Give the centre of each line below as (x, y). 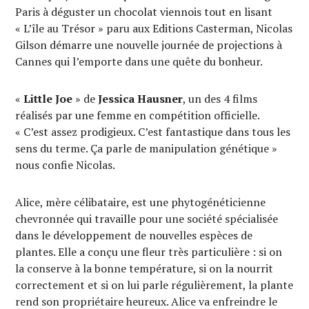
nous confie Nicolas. (66, 165)
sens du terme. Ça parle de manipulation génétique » (147, 148)
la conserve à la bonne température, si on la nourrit (144, 268)
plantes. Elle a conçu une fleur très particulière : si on (149, 252)
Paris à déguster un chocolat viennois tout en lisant (144, 12)
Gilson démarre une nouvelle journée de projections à (149, 45)
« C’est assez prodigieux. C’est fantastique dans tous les (153, 132)
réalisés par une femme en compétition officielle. (138, 115)
